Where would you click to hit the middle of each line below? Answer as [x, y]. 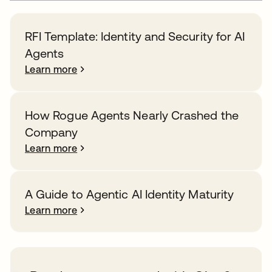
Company [52, 132]
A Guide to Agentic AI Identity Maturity [130, 194]
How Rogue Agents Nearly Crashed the [132, 115]
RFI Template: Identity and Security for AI [135, 36]
